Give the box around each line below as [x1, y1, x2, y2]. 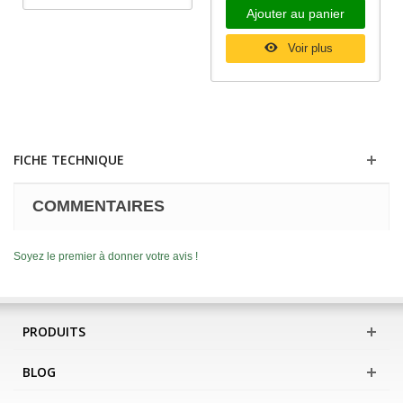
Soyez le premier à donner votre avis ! [13, 250, 198, 264]
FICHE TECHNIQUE [13, 151, 124, 169]
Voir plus [288, 41, 334, 56]
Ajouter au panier [246, 6, 345, 22]
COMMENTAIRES [32, 197, 165, 216]
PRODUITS [22, 323, 85, 341]
